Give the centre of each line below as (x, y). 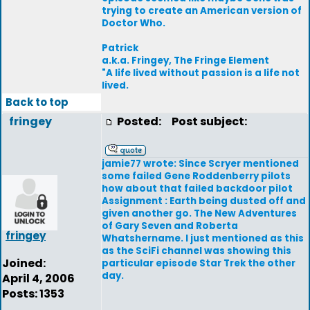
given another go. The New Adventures (199, 213)
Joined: (24, 263)
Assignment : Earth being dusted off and (204, 201)
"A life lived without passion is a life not (201, 73)
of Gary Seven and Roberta (170, 226)
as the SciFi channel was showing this (197, 251)
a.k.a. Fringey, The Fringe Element (185, 61)
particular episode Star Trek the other (199, 263)
